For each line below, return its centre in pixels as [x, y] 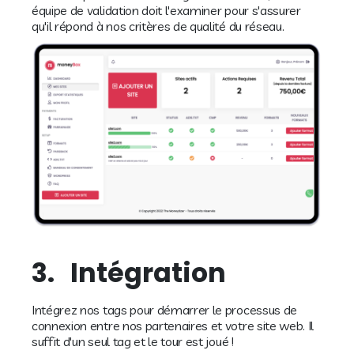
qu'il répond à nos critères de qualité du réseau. [158, 26]
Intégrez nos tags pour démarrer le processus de [164, 309]
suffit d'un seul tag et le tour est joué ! [133, 341]
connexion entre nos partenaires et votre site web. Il [173, 325]
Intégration [148, 273]
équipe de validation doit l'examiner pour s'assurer [166, 11]
